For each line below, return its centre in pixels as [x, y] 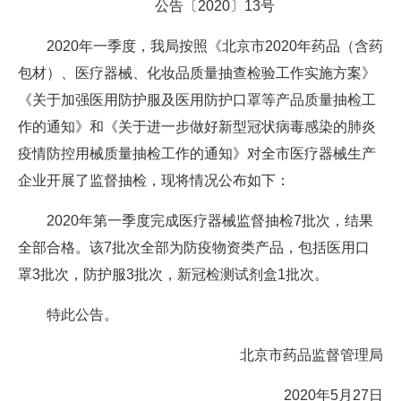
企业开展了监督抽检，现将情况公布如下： [154, 180]
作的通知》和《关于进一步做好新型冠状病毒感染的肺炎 [197, 126]
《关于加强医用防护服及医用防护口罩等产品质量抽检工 [197, 99]
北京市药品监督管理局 [297, 354]
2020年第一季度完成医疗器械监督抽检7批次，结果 [196, 220]
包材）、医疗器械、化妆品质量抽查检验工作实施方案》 [197, 73]
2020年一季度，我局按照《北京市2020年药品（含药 [200, 46]
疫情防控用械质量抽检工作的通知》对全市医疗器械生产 [197, 153]
